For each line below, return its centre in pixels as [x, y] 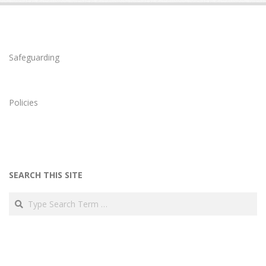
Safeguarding [34, 58]
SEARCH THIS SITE [46, 175]
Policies [23, 103]
